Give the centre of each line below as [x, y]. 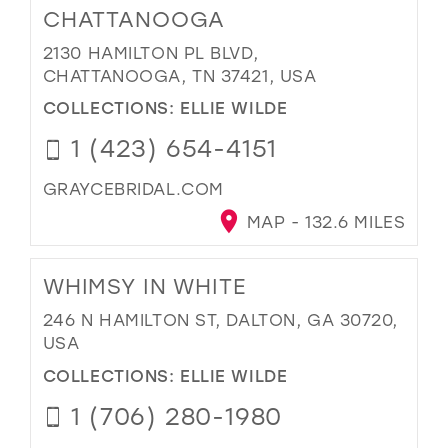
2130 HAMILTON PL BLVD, [150, 52]
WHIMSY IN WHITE [144, 286]
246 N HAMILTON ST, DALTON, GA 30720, [220, 320]
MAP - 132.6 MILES [323, 222]
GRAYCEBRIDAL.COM [133, 189]
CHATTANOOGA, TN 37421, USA [179, 75]
